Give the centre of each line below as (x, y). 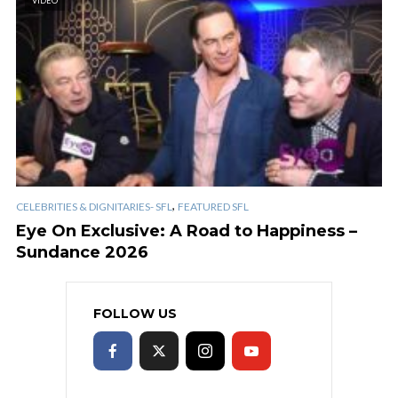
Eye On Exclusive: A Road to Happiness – (187, 231)
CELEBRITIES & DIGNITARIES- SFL (94, 206)
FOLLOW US (135, 313)
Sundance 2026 (82, 252)
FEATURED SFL (213, 206)
